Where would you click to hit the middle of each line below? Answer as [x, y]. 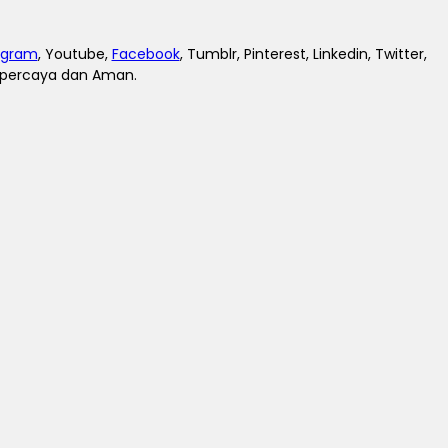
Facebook [145, 54]
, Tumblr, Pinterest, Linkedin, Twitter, [303, 54]
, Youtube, [74, 54]
